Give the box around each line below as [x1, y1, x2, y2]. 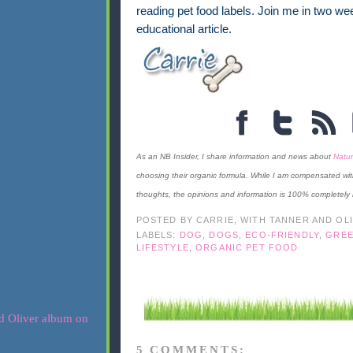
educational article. [136, 23, 232, 36]
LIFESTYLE [136, 243, 189, 253]
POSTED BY [136, 214, 196, 225]
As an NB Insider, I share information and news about [136, 152, 333, 162]
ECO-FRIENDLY [245, 230, 319, 240]
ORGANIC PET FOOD [195, 243, 299, 253]
